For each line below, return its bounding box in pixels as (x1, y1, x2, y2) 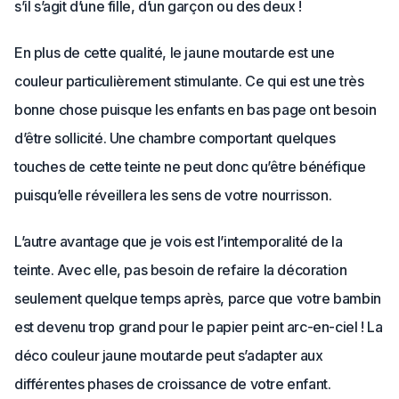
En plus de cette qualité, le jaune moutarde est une (14, 44, 335, 61)
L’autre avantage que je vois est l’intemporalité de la (14, 232, 343, 250)
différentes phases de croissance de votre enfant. (14, 375, 331, 393)
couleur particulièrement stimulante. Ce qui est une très (14, 72, 364, 90)
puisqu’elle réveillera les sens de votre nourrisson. (14, 186, 332, 204)
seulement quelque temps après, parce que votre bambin (14, 289, 381, 307)
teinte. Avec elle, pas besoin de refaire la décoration (14, 261, 347, 279)
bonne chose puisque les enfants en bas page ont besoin (14, 101, 377, 118)
